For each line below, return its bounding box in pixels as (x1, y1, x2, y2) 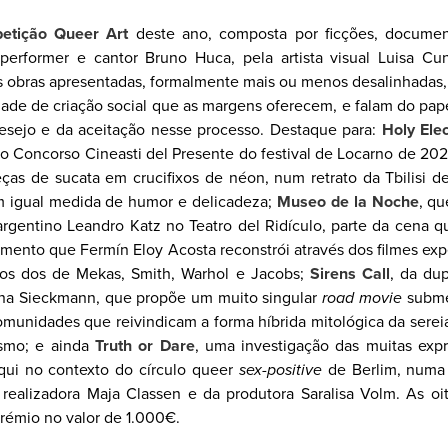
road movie (322, 288, 402, 308)
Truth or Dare (94, 336, 195, 356)
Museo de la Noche (276, 192, 419, 212)
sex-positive (238, 360, 322, 380)
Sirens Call (309, 264, 390, 284)
